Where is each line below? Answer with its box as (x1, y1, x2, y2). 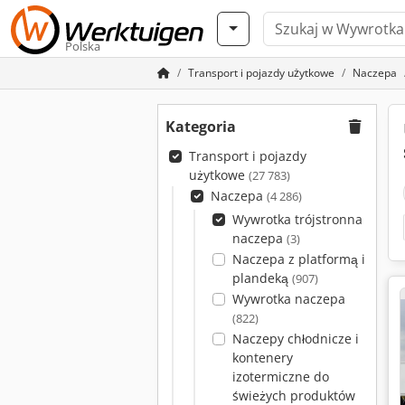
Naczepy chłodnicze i (231, 330, 359, 347)
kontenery (231, 349, 293, 366)
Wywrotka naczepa (231, 290, 345, 307)
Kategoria (165, 117, 236, 137)
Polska (65, 38, 100, 54)
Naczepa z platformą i (231, 250, 365, 268)
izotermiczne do (231, 368, 329, 385)
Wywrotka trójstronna (231, 211, 363, 228)
